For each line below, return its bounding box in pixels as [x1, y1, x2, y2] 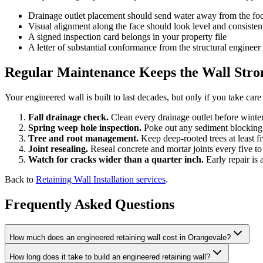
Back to [5, 174, 36, 184]
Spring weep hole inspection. [28, 122, 141, 133]
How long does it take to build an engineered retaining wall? [9, 252, 210, 261]
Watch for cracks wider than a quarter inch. [28, 154, 204, 164]
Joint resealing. [28, 143, 88, 154]
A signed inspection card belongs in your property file [28, 31, 227, 42]
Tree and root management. [28, 133, 139, 143]
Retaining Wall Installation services [36, 174, 166, 184]
